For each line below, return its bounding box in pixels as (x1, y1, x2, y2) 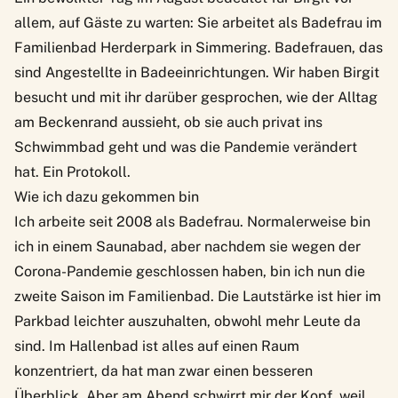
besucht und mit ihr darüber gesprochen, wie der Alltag (14, 88, 378, 106)
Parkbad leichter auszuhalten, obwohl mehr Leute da (14, 312, 361, 330)
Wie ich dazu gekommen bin (14, 187, 199, 205)
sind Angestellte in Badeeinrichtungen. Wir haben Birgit (14, 63, 379, 81)
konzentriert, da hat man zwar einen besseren (14, 362, 313, 379)
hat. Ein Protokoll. (14, 163, 131, 180)
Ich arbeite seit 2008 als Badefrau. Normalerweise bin (14, 212, 370, 230)
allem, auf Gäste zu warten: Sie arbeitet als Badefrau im (14, 13, 382, 31)
